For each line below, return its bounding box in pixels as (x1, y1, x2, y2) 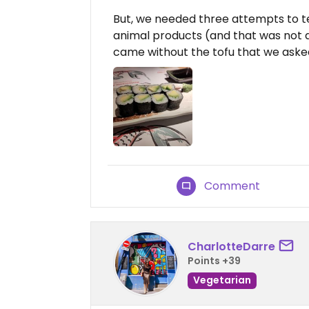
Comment (204, 178, 261, 195)
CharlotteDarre (188, 238, 275, 255)
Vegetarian (193, 272, 251, 287)
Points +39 (188, 253, 241, 268)
